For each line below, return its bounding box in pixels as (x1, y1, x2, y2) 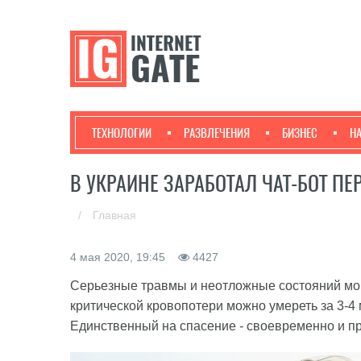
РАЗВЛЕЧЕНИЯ (184, 125, 250, 141)
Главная (93, 209, 136, 222)
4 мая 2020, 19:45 (70, 251, 168, 263)
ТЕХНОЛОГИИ (92, 125, 151, 141)
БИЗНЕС (282, 125, 317, 141)
